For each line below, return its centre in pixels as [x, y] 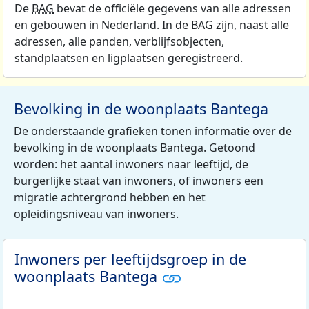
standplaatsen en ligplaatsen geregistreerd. [129, 58]
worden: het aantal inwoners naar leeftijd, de [131, 165]
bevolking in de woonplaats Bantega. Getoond [134, 148]
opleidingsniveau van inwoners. [96, 214]
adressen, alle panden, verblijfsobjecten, [119, 42]
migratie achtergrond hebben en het [110, 198]
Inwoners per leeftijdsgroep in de [130, 259]
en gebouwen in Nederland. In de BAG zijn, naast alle [152, 25]
